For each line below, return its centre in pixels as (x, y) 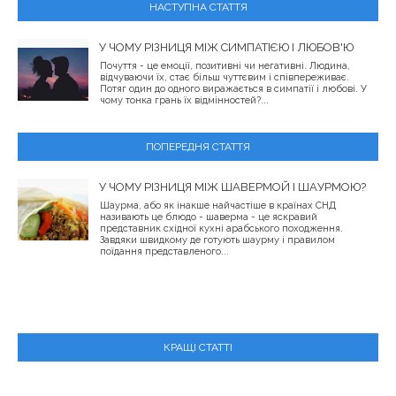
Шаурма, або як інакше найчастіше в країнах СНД (218, 206)
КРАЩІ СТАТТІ (198, 348)
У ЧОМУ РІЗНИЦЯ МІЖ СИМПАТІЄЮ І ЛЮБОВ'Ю (226, 48)
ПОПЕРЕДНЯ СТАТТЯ (198, 147)
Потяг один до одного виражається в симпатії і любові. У (233, 89)
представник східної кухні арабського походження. (221, 229)
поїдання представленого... (164, 252)
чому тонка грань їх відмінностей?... (184, 101)
